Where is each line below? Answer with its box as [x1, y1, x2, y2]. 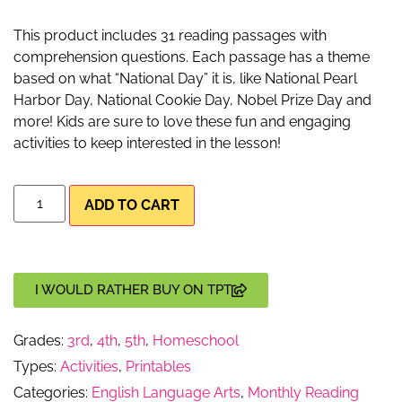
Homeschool [153, 331, 239, 349]
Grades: [13, 331, 67, 349]
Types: [13, 357, 60, 375]
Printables [126, 357, 191, 375]
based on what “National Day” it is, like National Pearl [13, 69, 357, 87]
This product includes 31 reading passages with [13, 26, 327, 44]
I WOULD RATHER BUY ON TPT [35, 281, 232, 298]
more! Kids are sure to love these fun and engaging [13, 112, 351, 130]
